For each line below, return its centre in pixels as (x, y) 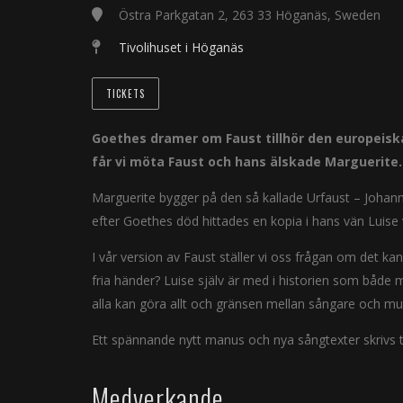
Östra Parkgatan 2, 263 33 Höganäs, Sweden (250, 15)
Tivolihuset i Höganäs (181, 47)
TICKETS (125, 94)
